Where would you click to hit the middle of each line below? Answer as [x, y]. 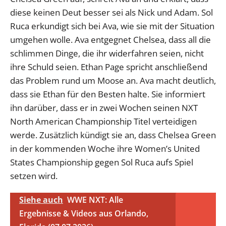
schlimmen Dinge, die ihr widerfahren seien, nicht [107, 53]
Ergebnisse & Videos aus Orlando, [84, 213]
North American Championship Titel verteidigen [103, 121]
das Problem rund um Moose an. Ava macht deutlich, [113, 80]
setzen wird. [34, 176]
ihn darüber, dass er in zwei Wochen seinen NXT [104, 107]
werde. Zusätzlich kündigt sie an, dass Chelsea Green [113, 135]
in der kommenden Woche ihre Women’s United [105, 148]
